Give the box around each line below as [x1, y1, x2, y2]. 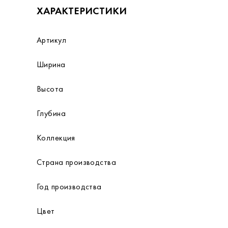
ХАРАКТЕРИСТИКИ [37, 4, 127, 17]
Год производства [37, 181, 102, 192]
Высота [37, 83, 64, 94]
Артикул [37, 35, 66, 45]
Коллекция [37, 132, 75, 143]
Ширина [37, 59, 66, 70]
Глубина [37, 108, 66, 119]
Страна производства [37, 157, 116, 167]
